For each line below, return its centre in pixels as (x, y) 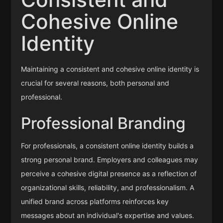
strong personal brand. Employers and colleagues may (110, 160)
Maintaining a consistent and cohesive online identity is (110, 69)
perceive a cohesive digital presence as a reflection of (109, 174)
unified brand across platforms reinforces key (95, 202)
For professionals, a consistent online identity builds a (108, 146)
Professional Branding (104, 123)
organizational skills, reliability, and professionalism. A (108, 188)
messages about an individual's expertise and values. (108, 216)
